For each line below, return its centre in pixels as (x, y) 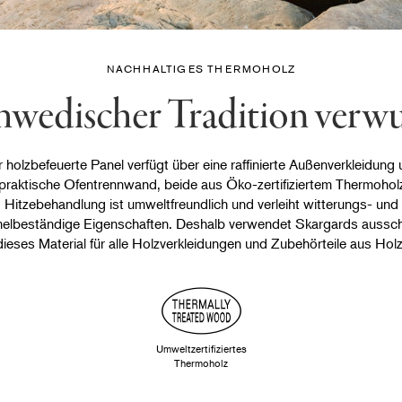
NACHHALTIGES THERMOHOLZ (201, 69)
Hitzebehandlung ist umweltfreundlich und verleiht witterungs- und (201, 203)
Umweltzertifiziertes (201, 348)
